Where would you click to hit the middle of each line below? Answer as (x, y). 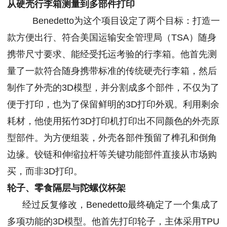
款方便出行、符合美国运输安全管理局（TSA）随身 (112, 38)
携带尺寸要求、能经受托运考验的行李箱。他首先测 (112, 54)
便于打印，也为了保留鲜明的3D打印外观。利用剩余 (113, 105)
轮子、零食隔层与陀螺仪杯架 (66, 188)
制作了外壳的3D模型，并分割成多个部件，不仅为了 (113, 88)
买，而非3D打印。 (45, 172)
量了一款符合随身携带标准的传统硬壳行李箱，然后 (112, 71)
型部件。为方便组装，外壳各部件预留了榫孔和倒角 (112, 138)
